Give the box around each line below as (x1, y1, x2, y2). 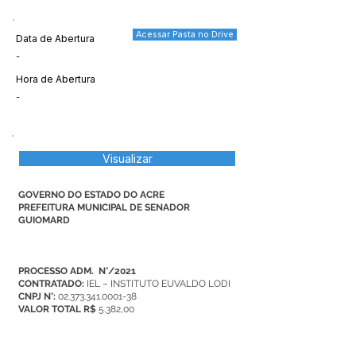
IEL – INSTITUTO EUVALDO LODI (87, 278, 230, 289)
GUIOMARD (18, 215, 70, 226)
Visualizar (102, 152, 153, 165)
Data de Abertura (16, 33, 95, 44)
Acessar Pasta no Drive (136, 29, 234, 40)
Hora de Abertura (16, 73, 95, 85)
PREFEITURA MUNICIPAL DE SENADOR (18, 202, 190, 213)
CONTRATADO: (18, 278, 87, 289)
